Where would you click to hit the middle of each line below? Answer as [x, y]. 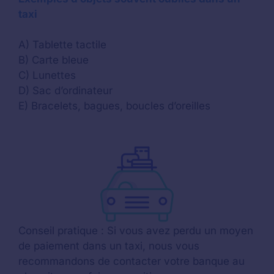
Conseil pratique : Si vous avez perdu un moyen [136, 230]
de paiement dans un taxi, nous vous [109, 246]
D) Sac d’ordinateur [65, 91]
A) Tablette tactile [62, 45]
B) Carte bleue [54, 60]
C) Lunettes [47, 75]
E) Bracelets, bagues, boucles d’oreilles [114, 106]
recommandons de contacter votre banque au [131, 261]
